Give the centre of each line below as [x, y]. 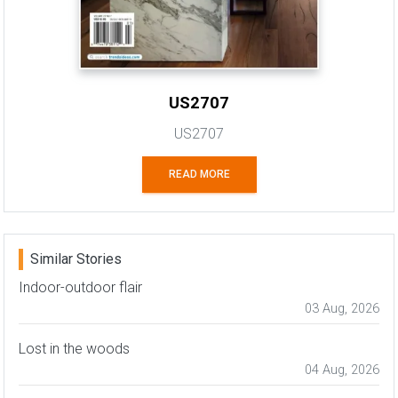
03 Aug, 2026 [342, 309]
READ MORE [199, 175]
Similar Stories [76, 259]
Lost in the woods [74, 349]
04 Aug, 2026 [342, 370]
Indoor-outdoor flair [80, 288]
